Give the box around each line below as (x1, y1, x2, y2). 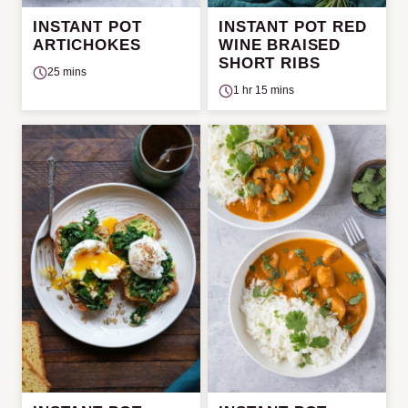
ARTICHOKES (33, 36, 141, 54)
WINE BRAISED (219, 36, 342, 54)
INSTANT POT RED (219, 18, 367, 36)
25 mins (47, 66, 87, 78)
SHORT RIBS (219, 55, 321, 72)
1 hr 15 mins (233, 84, 294, 97)
